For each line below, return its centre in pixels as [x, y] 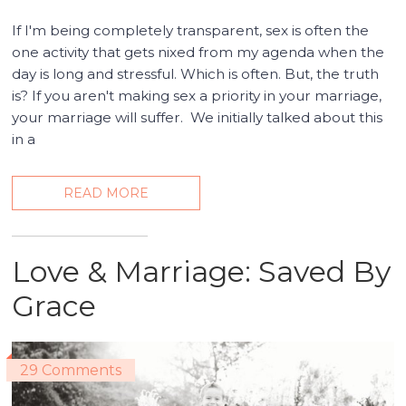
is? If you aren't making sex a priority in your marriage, [197, 96]
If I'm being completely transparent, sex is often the [191, 31]
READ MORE [106, 193]
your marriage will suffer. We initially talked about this [198, 118]
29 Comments [71, 371]
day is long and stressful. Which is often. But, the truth [196, 74]
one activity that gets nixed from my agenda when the [198, 53]
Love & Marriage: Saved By [202, 272]
